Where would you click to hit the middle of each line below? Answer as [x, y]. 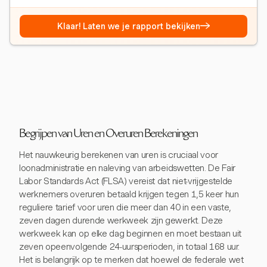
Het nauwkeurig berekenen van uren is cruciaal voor [119, 155]
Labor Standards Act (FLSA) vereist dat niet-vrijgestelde [126, 181]
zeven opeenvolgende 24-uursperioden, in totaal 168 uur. [129, 246]
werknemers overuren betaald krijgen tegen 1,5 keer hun [129, 194]
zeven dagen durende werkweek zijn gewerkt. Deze [121, 220]
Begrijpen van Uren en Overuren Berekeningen [108, 134]
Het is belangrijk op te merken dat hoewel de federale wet [131, 260]
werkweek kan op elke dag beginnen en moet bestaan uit [131, 233]
